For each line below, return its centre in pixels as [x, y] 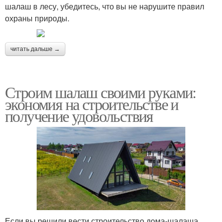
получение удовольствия [79, 115]
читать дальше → [35, 49]
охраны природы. [37, 18]
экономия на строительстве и [92, 104]
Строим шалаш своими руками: [101, 92]
